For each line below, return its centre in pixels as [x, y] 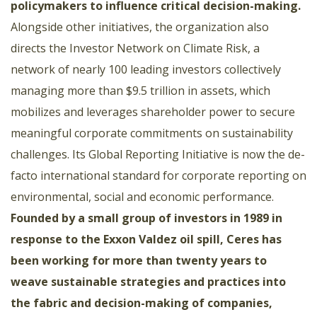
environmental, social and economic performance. [142, 196]
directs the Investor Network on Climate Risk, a [135, 48]
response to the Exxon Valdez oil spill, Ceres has [146, 239]
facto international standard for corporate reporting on [158, 175]
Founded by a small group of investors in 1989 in [146, 218]
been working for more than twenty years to [139, 260]
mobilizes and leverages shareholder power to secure [153, 111]
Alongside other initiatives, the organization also [140, 27]
